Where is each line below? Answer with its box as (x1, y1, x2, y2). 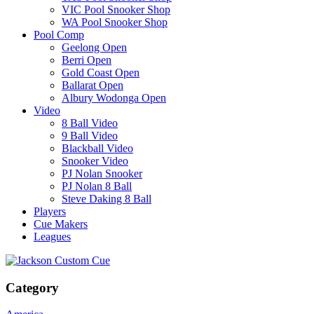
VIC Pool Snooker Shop (62, 3, 170, 15)
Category (6, 280, 59, 295)
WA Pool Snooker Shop (62, 15, 168, 28)
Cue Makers (34, 217, 88, 230)
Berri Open (62, 53, 111, 66)
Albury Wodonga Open (62, 91, 166, 104)
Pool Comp (34, 28, 84, 41)
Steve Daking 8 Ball (62, 192, 151, 205)
